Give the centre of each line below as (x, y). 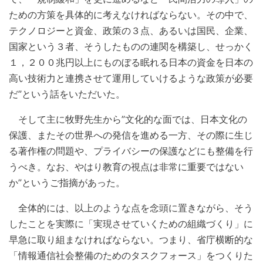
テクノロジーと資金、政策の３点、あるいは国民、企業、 (131, 31)
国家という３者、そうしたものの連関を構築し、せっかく (131, 47)
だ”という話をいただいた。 (67, 94)
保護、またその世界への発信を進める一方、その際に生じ (131, 135)
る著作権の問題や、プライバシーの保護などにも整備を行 (131, 151)
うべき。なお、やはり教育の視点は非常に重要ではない (126, 167)
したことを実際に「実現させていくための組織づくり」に (131, 224)
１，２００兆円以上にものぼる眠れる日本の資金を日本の (131, 63)
